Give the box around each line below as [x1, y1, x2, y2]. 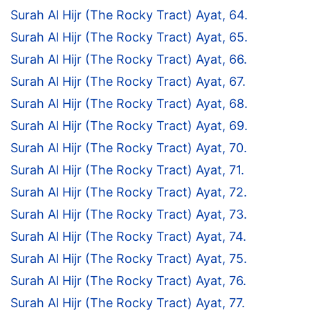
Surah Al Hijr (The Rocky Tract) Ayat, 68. [10, 96, 248, 111]
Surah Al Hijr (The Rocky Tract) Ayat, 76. [10, 273, 246, 289]
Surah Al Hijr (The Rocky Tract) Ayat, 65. [10, 30, 248, 45]
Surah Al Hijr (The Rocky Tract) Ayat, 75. [10, 251, 247, 266]
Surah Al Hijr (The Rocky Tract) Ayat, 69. [10, 118, 248, 134]
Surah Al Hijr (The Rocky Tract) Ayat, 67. [10, 74, 246, 89]
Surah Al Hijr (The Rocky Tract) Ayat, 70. [10, 140, 247, 156]
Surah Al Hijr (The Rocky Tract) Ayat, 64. [10, 8, 248, 23]
